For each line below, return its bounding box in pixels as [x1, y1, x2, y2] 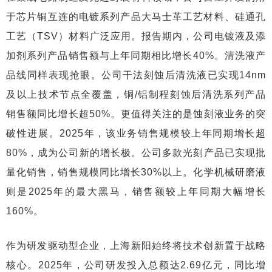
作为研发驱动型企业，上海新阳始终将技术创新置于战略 [6, 240, 266, 251]
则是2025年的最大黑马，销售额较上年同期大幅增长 [6, 186, 266, 197]
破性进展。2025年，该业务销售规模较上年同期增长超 [6, 128, 266, 138]
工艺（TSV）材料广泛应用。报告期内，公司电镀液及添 [6, 31, 266, 41]
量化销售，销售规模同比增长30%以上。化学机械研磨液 [6, 167, 266, 177]
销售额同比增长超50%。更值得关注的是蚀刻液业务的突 [6, 109, 266, 119]
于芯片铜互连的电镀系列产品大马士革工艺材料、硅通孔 [6, 12, 266, 22]
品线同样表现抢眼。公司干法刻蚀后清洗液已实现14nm [6, 70, 266, 80]
